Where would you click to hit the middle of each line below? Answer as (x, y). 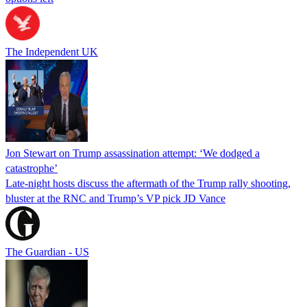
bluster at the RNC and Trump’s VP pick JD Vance (115, 198)
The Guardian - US (47, 251)
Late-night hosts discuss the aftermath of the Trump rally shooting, (148, 183)
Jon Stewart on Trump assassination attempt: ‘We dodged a (133, 153)
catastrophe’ (32, 168)
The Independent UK (52, 51)
